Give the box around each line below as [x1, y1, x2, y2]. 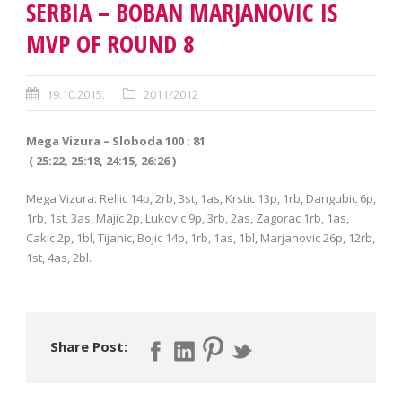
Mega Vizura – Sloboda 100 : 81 [26, 132, 205, 149]
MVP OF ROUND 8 [26, 26, 195, 60]
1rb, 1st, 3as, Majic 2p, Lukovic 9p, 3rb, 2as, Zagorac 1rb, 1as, [26, 209, 349, 226]
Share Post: [50, 336, 127, 355]
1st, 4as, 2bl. [26, 249, 92, 266]
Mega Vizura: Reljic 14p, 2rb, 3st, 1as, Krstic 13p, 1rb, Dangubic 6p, [26, 189, 376, 206]
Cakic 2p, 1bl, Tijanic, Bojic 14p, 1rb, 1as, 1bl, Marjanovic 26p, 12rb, [26, 229, 375, 246]
